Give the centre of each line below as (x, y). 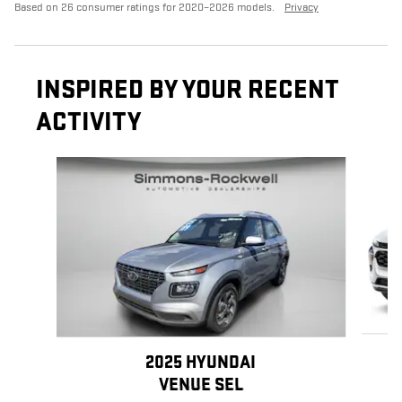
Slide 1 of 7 (44, 166)
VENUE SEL (201, 385)
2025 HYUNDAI (201, 362)
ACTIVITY (88, 122)
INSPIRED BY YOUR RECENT (188, 90)
